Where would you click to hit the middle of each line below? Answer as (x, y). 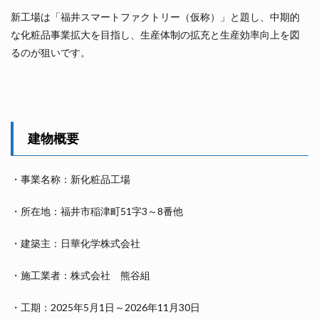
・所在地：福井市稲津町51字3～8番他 (97, 211)
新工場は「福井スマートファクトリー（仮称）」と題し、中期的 (155, 17)
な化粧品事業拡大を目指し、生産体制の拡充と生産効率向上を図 (155, 35)
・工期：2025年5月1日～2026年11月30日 (105, 307)
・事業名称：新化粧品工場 (70, 179)
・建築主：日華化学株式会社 (75, 243)
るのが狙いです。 (51, 52)
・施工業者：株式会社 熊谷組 (80, 275)
